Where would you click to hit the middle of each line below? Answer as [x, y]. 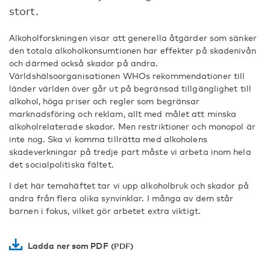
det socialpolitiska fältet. [61, 164]
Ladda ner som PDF [68, 246]
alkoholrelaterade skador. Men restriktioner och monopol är [132, 126]
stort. [24, 11]
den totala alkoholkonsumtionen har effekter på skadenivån [133, 50]
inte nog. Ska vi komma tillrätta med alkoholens [108, 139]
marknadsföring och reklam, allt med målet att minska [123, 114]
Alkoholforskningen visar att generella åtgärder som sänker [133, 38]
